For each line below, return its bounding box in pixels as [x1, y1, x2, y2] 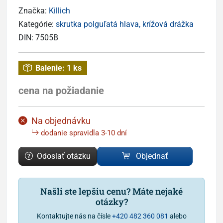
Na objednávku [31, 115, 91, 126]
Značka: [18, 6, 49, 16]
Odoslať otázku [37, 151, 91, 161]
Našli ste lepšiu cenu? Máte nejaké [40, 185, 183, 197]
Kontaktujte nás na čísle [36, 212, 112, 220]
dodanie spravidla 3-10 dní [41, 128, 127, 137]
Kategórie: [18, 19, 56, 29]
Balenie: [35, 63, 65, 73]
